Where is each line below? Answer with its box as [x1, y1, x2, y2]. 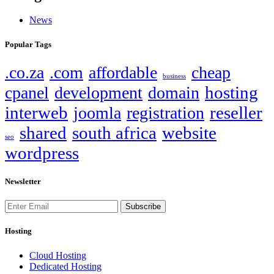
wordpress [5, 143, 79, 163]
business [163, 72, 186, 80]
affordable [89, 62, 157, 82]
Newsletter [5, 176, 41, 186]
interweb [5, 102, 68, 122]
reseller [210, 102, 262, 122]
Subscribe [125, 202, 161, 212]
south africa [72, 122, 157, 143]
